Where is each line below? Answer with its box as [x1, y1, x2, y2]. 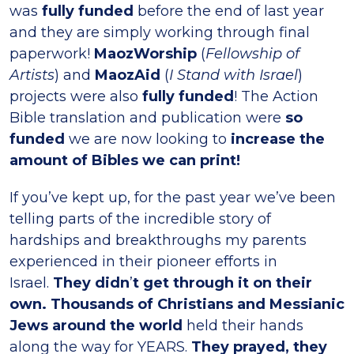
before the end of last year [134, 2, 324, 20]
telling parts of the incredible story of [9, 210, 271, 228]
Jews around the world [9, 317, 183, 334]
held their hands [183, 317, 303, 334]
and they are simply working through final [9, 24, 310, 41]
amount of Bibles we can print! [9, 152, 240, 169]
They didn [53, 274, 130, 292]
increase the [231, 130, 325, 148]
